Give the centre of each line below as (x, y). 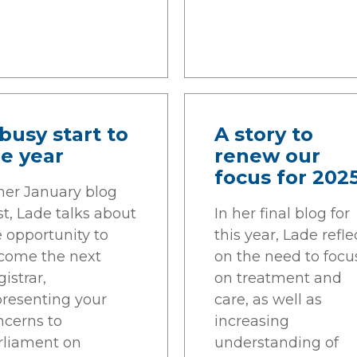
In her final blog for (282, 214)
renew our (267, 156)
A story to (264, 134)
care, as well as (268, 300)
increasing (252, 321)
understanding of (277, 343)
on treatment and (278, 278)
